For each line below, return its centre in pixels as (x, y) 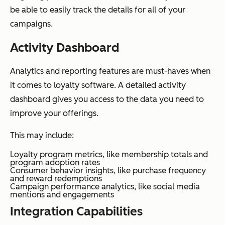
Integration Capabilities (76, 211)
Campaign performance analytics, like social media (105, 186)
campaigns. (31, 24)
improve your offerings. (54, 113)
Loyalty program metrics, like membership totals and (109, 154)
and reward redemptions (56, 178)
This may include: (42, 135)
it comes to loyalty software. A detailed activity (98, 85)
